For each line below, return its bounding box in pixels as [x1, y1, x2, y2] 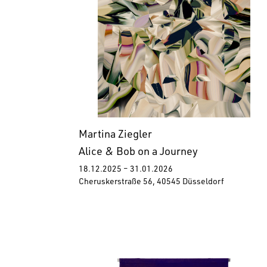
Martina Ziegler [79, 130, 152, 141]
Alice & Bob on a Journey [79, 147, 198, 159]
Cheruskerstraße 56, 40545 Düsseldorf [79, 178, 224, 187]
